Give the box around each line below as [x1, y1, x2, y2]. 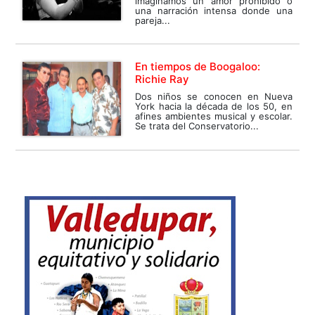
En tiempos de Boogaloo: [135, 59, 261, 73]
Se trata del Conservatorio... [135, 120, 259, 131]
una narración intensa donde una [135, 4, 292, 16]
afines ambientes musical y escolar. [135, 110, 292, 122]
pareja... [135, 14, 171, 26]
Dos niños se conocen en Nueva [135, 90, 292, 102]
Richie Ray [135, 72, 190, 86]
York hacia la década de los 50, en [135, 100, 292, 112]
